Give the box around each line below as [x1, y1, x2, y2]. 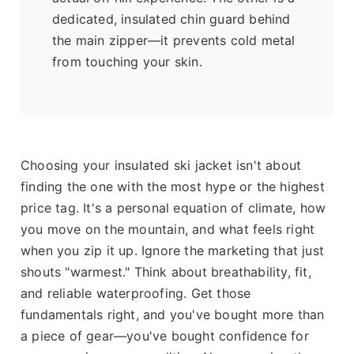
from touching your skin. [52, 54, 202, 70]
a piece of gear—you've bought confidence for [21, 328, 309, 345]
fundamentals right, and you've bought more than [21, 307, 325, 323]
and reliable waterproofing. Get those [21, 285, 251, 302]
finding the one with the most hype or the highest [21, 179, 325, 195]
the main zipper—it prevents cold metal [52, 32, 296, 49]
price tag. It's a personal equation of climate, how [21, 200, 326, 217]
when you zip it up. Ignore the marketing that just [21, 243, 325, 259]
